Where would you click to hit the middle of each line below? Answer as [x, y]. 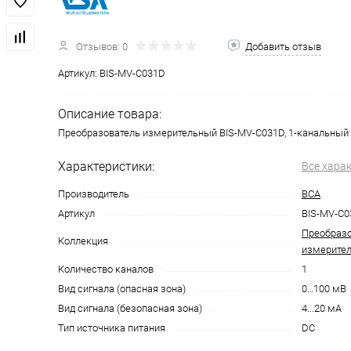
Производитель [94, 194]
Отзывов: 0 [102, 46]
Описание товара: [110, 114]
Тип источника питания [112, 327]
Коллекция [83, 241]
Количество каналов [106, 269]
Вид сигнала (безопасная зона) [130, 308]
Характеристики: [106, 166]
